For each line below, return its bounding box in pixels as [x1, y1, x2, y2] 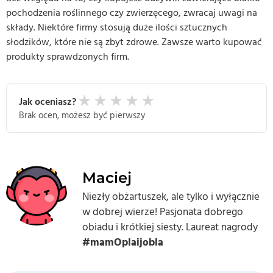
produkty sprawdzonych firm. [6, 50, 129, 64]
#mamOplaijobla [82, 235, 163, 250]
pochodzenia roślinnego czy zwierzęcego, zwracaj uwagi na [6, 6, 257, 20]
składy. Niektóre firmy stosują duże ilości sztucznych [6, 21, 227, 35]
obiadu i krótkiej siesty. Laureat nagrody [82, 220, 258, 235]
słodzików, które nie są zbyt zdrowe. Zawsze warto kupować [6, 35, 262, 49]
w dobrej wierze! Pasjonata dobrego [82, 205, 243, 220]
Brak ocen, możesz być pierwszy [19, 110, 145, 122]
